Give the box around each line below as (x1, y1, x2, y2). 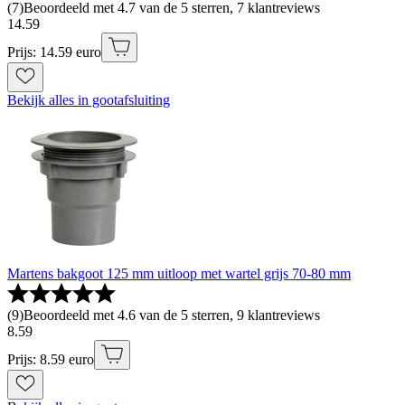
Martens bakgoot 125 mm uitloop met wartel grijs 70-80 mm (7, 266, 351, 282)
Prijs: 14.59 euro (7, 44, 101, 61)
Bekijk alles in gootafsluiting (7, 92, 170, 108)
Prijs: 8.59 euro (7, 352, 94, 368)
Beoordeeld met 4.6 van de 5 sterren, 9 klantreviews (24, 307, 320, 324)
